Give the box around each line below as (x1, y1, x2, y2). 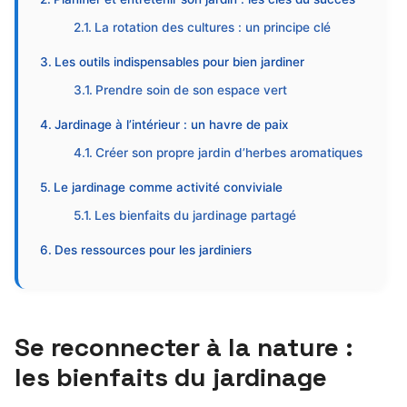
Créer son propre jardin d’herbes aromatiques (95, 145, 363, 160)
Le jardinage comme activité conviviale (53, 180, 283, 194)
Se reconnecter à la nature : (15, 331, 353, 363)
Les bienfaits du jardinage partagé (94, 208, 297, 223)
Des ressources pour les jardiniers (54, 243, 252, 257)
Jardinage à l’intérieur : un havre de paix (54, 117, 288, 132)
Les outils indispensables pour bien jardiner (54, 55, 304, 69)
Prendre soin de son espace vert (95, 83, 288, 97)
